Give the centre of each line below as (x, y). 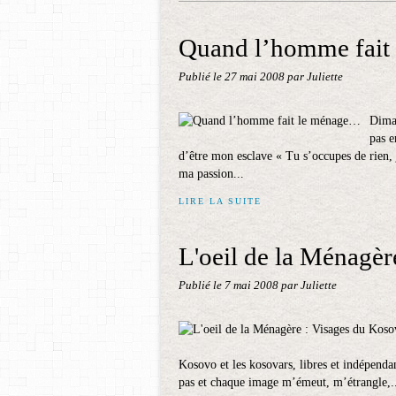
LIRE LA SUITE (220, 201)
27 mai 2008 (256, 77)
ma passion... (211, 174)
